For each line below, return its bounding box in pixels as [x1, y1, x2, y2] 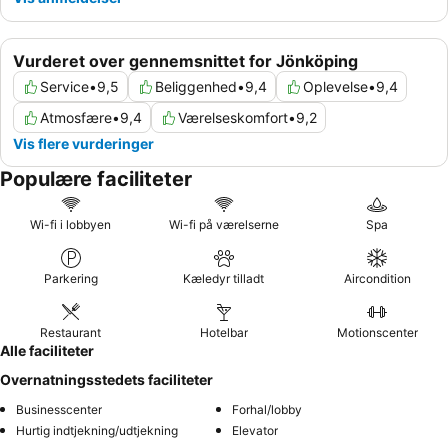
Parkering [43, 271, 98, 287]
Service [40, 78, 89, 96]
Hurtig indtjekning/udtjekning [16, 423, 178, 439]
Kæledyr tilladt [183, 271, 265, 287]
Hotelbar [199, 325, 248, 341]
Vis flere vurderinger [13, 135, 154, 153]
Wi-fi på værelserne [168, 217, 279, 233]
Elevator [232, 423, 278, 439]
